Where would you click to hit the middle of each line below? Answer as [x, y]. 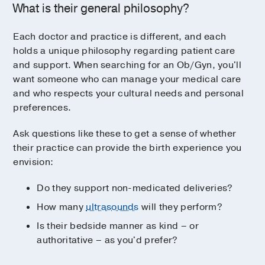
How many [62, 207]
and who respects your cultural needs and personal [129, 93]
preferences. [42, 107]
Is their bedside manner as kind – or [118, 226]
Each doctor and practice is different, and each [120, 36]
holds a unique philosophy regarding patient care [124, 51]
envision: [33, 162]
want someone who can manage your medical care [127, 79]
